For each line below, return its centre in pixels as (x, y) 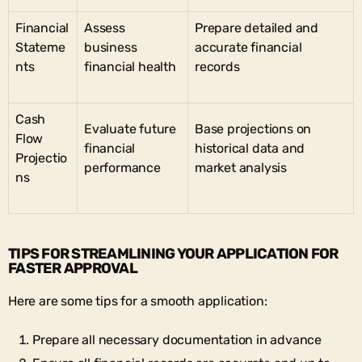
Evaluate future (130, 128)
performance (122, 167)
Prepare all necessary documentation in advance (177, 339)
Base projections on (253, 128)
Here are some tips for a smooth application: (138, 301)
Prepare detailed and (257, 27)
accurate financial (248, 47)
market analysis (241, 167)
